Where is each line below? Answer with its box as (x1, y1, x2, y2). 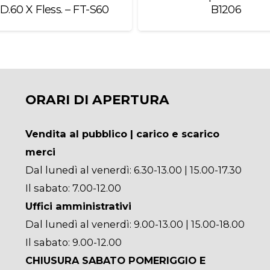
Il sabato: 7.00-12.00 (25, 182, 121, 195)
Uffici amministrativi (25, 200, 131, 213)
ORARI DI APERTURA (25, 92, 169, 108)
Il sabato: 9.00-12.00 (25, 236, 122, 249)
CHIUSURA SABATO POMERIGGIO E (25, 254, 206, 267)
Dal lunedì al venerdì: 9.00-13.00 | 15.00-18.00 (25, 218, 245, 231)
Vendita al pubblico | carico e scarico (25, 128, 219, 140)
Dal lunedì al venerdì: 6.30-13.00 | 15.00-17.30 (25, 164, 242, 177)
